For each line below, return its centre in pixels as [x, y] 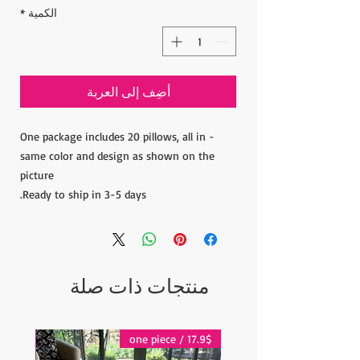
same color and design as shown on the [117, 156]
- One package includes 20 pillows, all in [113, 137]
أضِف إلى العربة [128, 92]
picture [37, 175]
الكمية [43, 13]
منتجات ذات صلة [139, 286]
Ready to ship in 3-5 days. [84, 194]
